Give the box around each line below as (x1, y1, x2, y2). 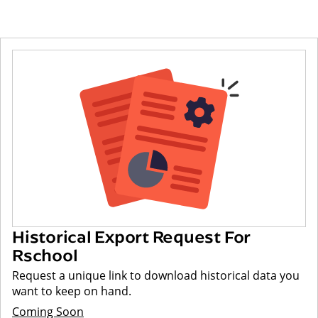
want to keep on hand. (12, 283, 131, 300)
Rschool (12, 243, 78, 266)
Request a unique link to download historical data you (12, 268, 300, 284)
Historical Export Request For (12, 225, 251, 248)
